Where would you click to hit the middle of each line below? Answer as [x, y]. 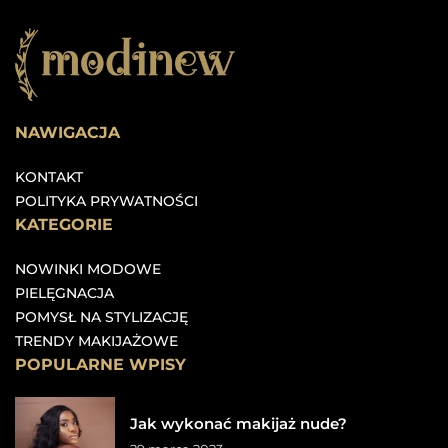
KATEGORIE [64, 225]
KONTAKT [49, 177]
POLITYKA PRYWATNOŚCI [106, 201]
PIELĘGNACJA [64, 293]
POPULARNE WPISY [100, 365]
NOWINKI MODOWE [88, 269]
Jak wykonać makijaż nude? [238, 423]
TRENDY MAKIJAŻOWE [96, 341]
